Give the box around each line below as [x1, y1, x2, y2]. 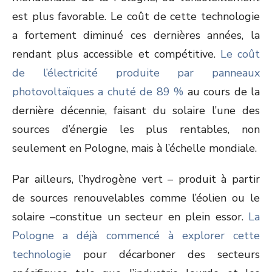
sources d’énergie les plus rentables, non [12, 122, 260, 137]
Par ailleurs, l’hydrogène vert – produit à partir [12, 172, 260, 186]
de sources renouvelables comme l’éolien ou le [12, 191, 260, 205]
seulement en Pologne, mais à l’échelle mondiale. [12, 141, 257, 155]
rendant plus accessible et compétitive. [12, 47, 220, 61]
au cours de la [183, 84, 260, 99]
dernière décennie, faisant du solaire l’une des [12, 103, 260, 118]
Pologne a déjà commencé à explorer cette [12, 228, 260, 243]
